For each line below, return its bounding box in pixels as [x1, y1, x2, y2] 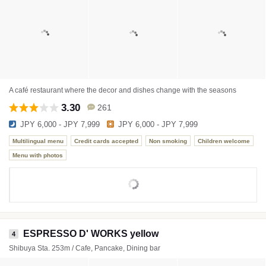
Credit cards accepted [74, 137, 138, 144]
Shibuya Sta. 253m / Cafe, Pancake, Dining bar [9, 244, 160, 252]
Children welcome [198, 137, 250, 144]
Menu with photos [12, 151, 63, 159]
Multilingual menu [12, 137, 64, 144]
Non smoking [149, 137, 187, 144]
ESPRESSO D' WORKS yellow [23, 229, 159, 239]
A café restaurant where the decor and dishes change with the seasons [9, 86, 236, 94]
